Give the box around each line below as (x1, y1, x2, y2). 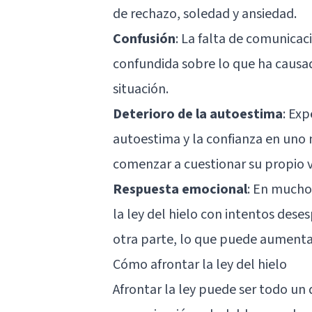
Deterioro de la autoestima (113, 104, 283, 124)
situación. (113, 79, 169, 99)
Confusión (113, 29, 175, 49)
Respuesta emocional (113, 179, 247, 199)
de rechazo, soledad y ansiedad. (113, 3, 297, 24)
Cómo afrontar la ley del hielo (113, 254, 287, 274)
